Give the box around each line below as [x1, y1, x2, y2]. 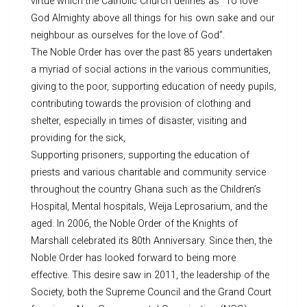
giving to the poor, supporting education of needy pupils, [31, 81, 276, 93]
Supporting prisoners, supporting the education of [31, 149, 249, 162]
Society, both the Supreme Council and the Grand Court [31, 286, 271, 299]
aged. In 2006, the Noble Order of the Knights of [31, 218, 238, 230]
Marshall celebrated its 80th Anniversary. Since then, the [31, 235, 272, 247]
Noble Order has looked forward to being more [31, 252, 236, 265]
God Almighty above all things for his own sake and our [31, 12, 275, 25]
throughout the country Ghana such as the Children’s [31, 184, 261, 196]
